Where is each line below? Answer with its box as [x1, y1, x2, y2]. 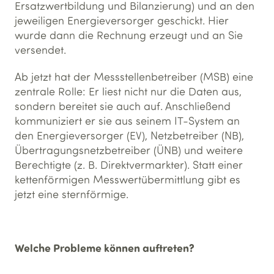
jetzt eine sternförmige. [15, 187, 128, 201]
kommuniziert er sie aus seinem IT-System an [15, 114, 240, 127]
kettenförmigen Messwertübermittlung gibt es [15, 172, 240, 186]
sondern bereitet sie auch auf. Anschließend [15, 99, 231, 113]
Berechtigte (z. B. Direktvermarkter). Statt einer [15, 158, 243, 171]
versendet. [15, 43, 66, 56]
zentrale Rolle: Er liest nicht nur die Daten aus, [15, 84, 242, 98]
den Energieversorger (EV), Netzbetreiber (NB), [15, 128, 244, 142]
